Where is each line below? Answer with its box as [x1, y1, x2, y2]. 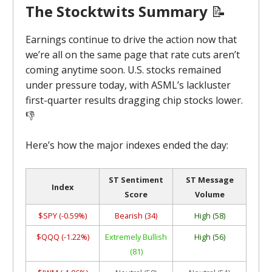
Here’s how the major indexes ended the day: [25, 138, 228, 152]
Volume [194, 189, 225, 200]
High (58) [194, 210, 225, 221]
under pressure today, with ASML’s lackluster [25, 78, 231, 92]
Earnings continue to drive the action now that [25, 33, 237, 46]
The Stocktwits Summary [25, 1, 211, 21]
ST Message [185, 174, 234, 185]
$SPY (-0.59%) [38, 210, 87, 221]
